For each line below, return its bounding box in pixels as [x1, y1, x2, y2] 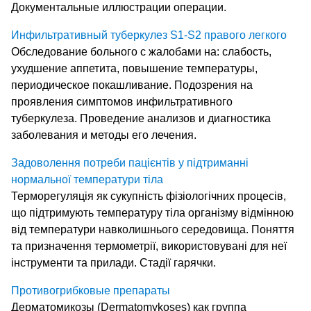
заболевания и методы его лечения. [11, 129, 196, 142]
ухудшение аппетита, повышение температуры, [11, 62, 258, 75]
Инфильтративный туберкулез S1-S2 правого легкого [11, 29, 287, 42]
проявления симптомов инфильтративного [11, 96, 233, 108]
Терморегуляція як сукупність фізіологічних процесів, [11, 190, 286, 203]
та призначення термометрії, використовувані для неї [11, 240, 287, 253]
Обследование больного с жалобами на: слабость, [11, 46, 271, 58]
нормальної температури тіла [11, 174, 163, 186]
